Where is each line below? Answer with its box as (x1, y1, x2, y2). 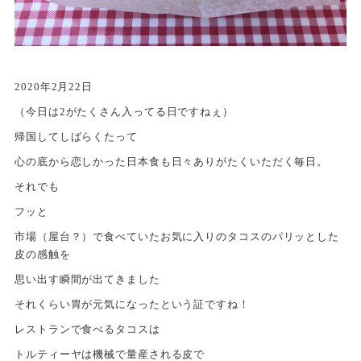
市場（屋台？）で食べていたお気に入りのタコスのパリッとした (15, 230, 340, 243)
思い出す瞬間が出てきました (15, 272, 160, 285)
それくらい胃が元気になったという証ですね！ (15, 297, 250, 310)
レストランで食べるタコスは (15, 322, 160, 335)
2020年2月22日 (15, 80, 93, 93)
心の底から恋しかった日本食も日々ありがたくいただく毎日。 (15, 155, 329, 168)
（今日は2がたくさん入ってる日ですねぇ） (15, 105, 234, 118)
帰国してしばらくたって (15, 130, 138, 143)
